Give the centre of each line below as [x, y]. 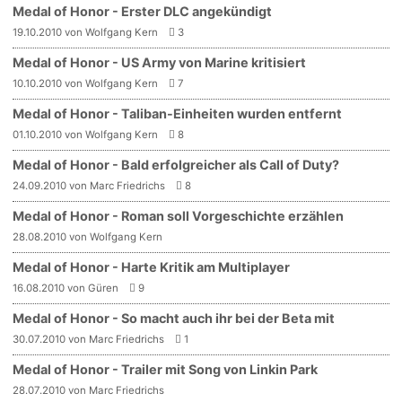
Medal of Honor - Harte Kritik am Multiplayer [152, 267]
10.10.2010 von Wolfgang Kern [86, 83]
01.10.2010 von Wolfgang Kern [86, 134]
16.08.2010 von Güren [66, 288]
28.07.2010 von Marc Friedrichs [89, 390]
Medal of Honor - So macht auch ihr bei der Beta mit [174, 318]
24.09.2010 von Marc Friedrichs [89, 185]
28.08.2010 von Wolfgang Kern [88, 236]
